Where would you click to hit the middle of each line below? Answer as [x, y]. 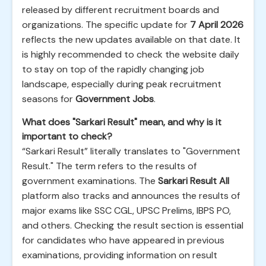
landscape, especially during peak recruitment [122, 84]
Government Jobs [115, 99]
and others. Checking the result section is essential [133, 225]
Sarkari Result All [194, 181]
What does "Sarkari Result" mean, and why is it [122, 122]
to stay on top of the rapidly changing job [113, 69]
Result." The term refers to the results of [109, 166]
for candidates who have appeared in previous [123, 240]
